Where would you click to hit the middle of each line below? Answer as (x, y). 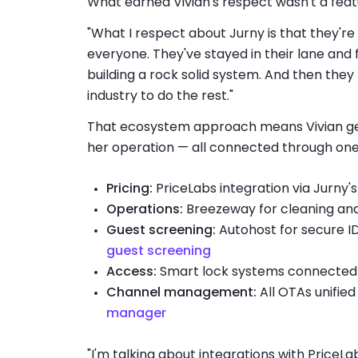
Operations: (144, 209)
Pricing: (129, 189)
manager (136, 313)
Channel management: (181, 292)
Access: (131, 272)
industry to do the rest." (160, 96)
